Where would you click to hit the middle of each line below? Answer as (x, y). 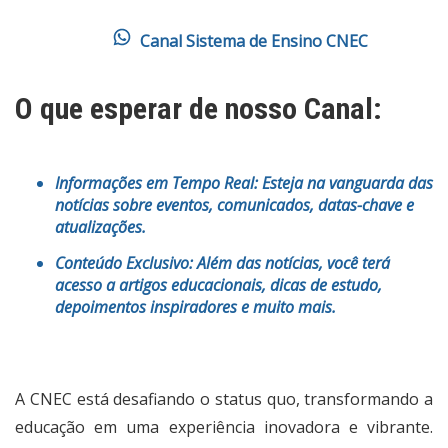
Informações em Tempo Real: (156, 183)
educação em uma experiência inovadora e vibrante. (224, 427)
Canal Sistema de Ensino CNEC (254, 41)
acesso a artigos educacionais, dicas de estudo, (218, 285)
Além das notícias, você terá (291, 263)
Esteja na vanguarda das (345, 183)
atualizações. (100, 227)
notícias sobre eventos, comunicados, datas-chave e (234, 205)
